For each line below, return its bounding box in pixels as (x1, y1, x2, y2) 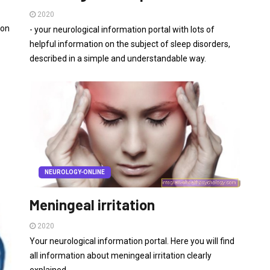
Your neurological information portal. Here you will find (30, 236, 234, 246)
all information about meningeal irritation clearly (30, 251, 212, 261)
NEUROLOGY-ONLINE (45, 169, 105, 176)
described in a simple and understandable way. (30, 54, 206, 64)
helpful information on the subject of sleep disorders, (30, 39, 230, 49)
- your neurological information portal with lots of (30, 25, 215, 35)
